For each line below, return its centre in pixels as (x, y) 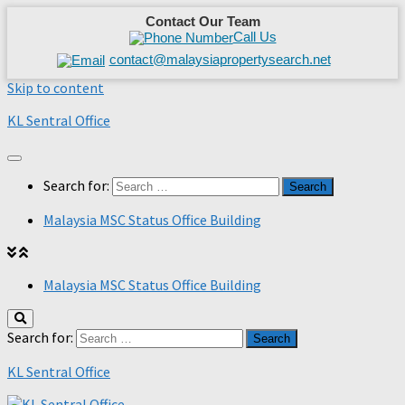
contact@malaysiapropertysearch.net (220, 59)
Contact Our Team (202, 21)
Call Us (254, 37)
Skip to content (56, 88)
